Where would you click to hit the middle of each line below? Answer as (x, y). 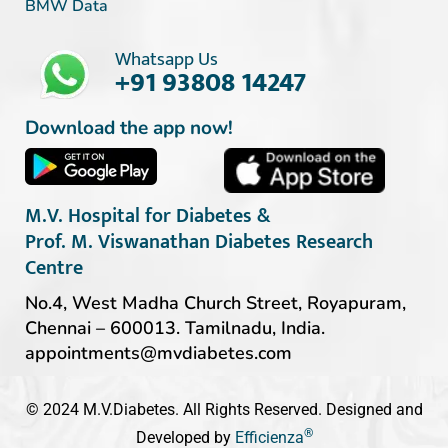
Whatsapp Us (166, 59)
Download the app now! (129, 127)
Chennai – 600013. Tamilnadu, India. (175, 327)
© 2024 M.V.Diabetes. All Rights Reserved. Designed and (224, 409)
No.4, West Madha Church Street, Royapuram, (215, 302)
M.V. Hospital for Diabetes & (148, 215)
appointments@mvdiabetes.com (158, 352)
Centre (54, 267)
